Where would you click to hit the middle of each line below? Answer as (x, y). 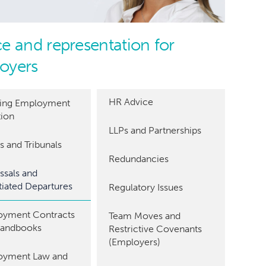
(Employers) (135, 242)
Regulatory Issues (146, 187)
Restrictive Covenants (156, 229)
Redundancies (139, 159)
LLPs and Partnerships (155, 130)
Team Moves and (145, 216)
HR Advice (131, 102)
